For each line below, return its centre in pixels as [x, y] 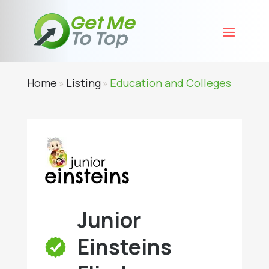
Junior [109, 220]
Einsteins [124, 247]
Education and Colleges [170, 83]
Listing [83, 83]
